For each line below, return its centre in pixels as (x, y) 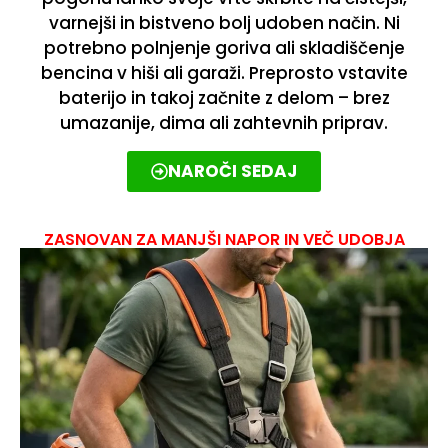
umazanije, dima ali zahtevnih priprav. (224, 123)
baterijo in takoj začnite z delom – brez (224, 98)
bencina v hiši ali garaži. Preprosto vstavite (224, 73)
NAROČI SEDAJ (232, 170)
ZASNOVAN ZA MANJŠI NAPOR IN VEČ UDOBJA (224, 239)
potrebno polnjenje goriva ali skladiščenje (224, 48)
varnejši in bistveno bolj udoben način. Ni (224, 23)
